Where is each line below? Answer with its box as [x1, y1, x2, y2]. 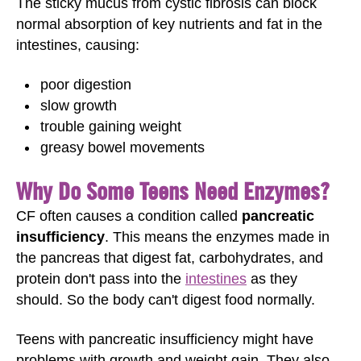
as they [247, 271, 297, 287]
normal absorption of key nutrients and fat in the [16, 16, 322, 32]
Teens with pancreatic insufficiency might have [16, 330, 313, 347]
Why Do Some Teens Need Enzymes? [16, 176, 330, 205]
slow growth [40, 97, 117, 114]
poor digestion [40, 76, 131, 93]
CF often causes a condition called [16, 208, 242, 224]
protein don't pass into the [16, 271, 185, 287]
